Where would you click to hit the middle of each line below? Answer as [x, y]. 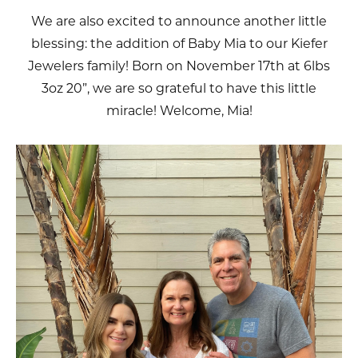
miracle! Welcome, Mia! [179, 111]
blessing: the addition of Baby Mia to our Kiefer [179, 44]
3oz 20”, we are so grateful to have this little [179, 89]
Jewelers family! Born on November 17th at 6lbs [179, 66]
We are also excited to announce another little [179, 22]
